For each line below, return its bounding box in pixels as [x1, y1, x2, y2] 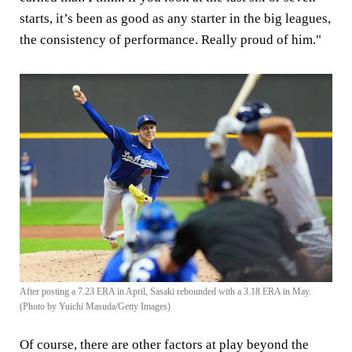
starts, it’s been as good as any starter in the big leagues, [20, 10, 331, 26]
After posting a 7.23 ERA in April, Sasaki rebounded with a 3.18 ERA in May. [20, 286, 311, 298]
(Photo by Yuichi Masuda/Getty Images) [20, 301, 170, 313]
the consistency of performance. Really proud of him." [20, 31, 321, 47]
